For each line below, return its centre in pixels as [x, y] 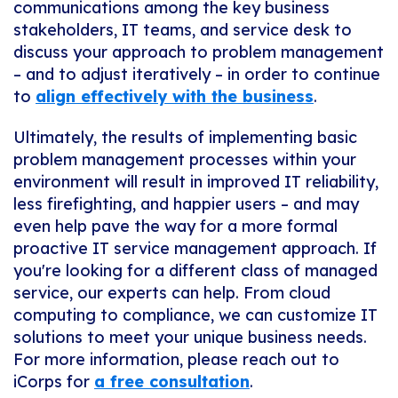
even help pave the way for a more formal [175, 227]
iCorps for [52, 382]
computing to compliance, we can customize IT [195, 315]
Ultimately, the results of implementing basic [185, 138]
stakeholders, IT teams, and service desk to [183, 30]
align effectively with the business [175, 97]
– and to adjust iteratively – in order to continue [197, 75]
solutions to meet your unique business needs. [190, 338]
